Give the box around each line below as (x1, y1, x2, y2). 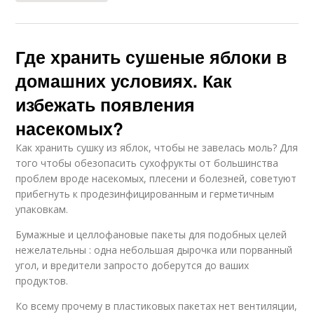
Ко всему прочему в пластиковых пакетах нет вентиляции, (15, 299, 298, 313)
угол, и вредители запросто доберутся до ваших (15, 259, 250, 272)
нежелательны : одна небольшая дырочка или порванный (15, 243, 293, 257)
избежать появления (15, 92, 196, 117)
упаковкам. (15, 203, 69, 216)
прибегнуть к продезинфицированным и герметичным (15, 187, 275, 200)
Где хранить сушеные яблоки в (15, 44, 287, 69)
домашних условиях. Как (15, 68, 233, 93)
